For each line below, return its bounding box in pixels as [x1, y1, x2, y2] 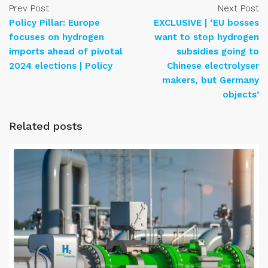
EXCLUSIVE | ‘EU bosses [154, 17, 259, 28]
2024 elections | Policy [9, 60, 112, 71]
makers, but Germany [162, 75, 259, 86]
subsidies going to [176, 46, 259, 57]
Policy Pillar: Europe [9, 17, 100, 28]
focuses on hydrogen [9, 32, 104, 42]
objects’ [223, 89, 259, 100]
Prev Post [9, 3, 49, 14]
